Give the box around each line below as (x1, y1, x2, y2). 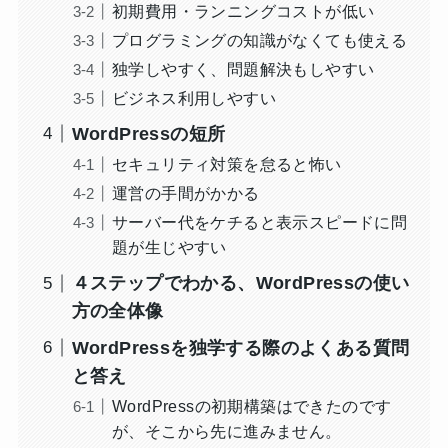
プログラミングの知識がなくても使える (111, 30, 408, 49)
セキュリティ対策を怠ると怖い (111, 155, 342, 174)
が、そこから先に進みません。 (111, 422, 342, 441)
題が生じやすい (111, 238, 227, 257)
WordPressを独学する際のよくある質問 (71, 338, 410, 358)
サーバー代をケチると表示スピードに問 (111, 213, 408, 232)
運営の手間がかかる (111, 184, 260, 203)
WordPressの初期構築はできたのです (111, 397, 392, 416)
